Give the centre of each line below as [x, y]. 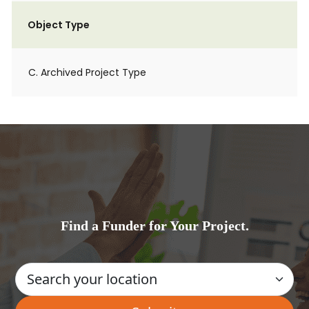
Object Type [59, 25]
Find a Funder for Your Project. [154, 226]
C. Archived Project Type [87, 72]
